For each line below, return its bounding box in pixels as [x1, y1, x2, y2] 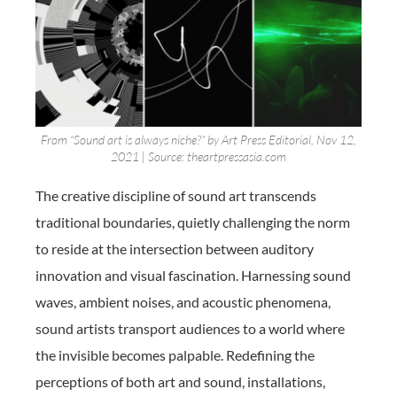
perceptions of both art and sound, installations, [35, 372, 325, 390]
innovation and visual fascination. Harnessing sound [35, 266, 351, 284]
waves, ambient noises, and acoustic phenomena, [35, 292, 331, 310]
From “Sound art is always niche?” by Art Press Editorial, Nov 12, [41, 131, 356, 147]
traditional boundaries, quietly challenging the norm [35, 213, 350, 230]
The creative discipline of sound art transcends [35, 186, 316, 204]
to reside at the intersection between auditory [35, 239, 314, 257]
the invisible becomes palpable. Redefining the [35, 346, 315, 363]
